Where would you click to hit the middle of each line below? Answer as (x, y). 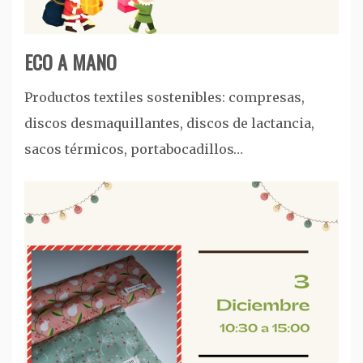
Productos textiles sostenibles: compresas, (164, 97)
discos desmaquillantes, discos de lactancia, (169, 123)
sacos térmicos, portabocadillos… (134, 149)
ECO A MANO (70, 61)
